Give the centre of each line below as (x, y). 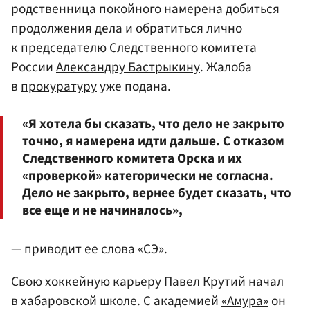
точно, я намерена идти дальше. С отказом (153, 142)
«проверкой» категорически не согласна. (148, 176)
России (34, 67)
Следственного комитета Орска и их (132, 159)
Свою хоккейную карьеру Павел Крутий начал (147, 282)
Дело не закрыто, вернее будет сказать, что (157, 193)
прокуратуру (59, 86)
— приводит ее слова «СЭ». (89, 249)
